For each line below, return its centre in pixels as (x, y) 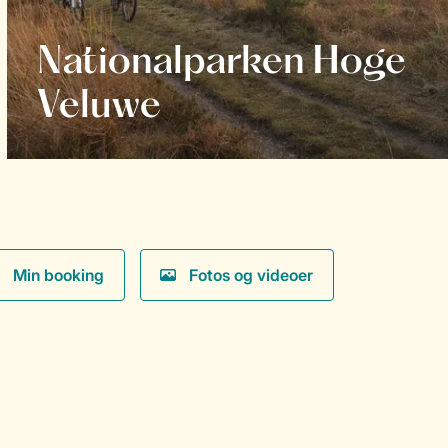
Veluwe (98, 106)
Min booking (58, 274)
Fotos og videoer (251, 274)
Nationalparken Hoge (221, 62)
